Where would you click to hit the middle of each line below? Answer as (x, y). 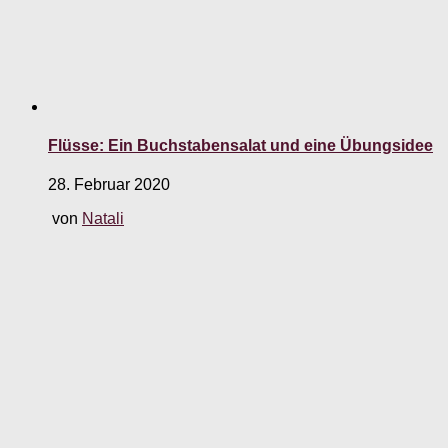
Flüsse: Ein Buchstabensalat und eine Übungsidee (240, 146)
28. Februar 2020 (109, 185)
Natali (103, 219)
